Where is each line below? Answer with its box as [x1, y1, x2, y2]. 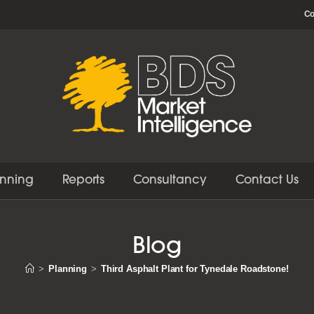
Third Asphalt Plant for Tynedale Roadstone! [100, 264, 289, 275]
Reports [62, 175, 105, 187]
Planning [48, 264, 87, 275]
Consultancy [132, 175, 207, 187]
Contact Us [235, 175, 299, 187]
